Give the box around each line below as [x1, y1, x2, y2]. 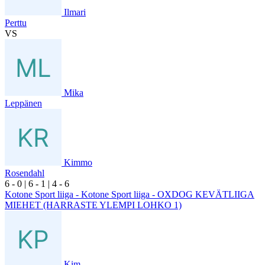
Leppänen [5, 98, 42, 108]
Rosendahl [5, 167, 44, 178]
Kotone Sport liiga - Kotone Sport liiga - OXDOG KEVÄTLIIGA [5, 189, 254, 199]
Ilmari [64, 7, 86, 17]
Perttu [5, 17, 27, 28]
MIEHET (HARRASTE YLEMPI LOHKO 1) [5, 199, 182, 210]
